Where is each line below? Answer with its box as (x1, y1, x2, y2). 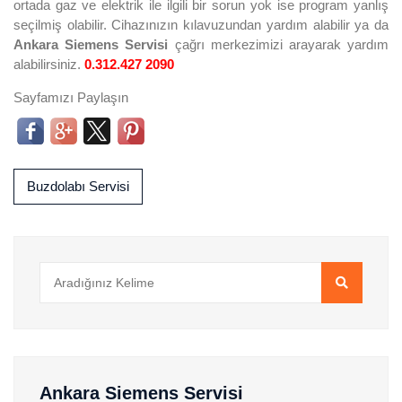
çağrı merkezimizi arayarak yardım (174, 36, 389, 52)
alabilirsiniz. (13, 56, 84, 72)
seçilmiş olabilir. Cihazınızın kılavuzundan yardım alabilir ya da (13, 16, 389, 32)
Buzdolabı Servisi (27, 178, 129, 194)
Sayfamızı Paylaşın (13, 89, 128, 105)
